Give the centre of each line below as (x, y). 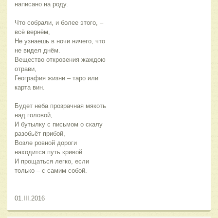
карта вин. (30, 88)
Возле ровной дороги (46, 143)
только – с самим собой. (51, 171)
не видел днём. (37, 51)
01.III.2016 (30, 199)
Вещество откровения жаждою (60, 60)
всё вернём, (32, 32)
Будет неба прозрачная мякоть (60, 106)
